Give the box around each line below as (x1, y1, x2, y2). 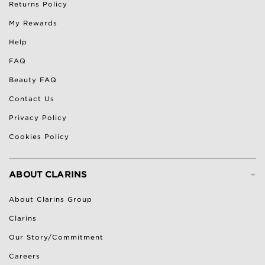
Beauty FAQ (9, 76, 57, 85)
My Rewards (9, 19, 57, 28)
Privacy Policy (9, 114, 67, 122)
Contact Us (9, 95, 54, 104)
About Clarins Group (9, 195, 92, 204)
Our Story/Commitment (9, 233, 104, 242)
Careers (9, 252, 40, 261)
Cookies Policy (9, 132, 69, 141)
